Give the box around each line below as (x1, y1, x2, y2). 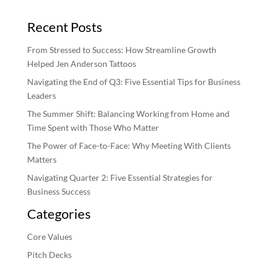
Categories (27, 205, 91, 222)
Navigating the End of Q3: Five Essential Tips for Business (27, 76, 240, 87)
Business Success (27, 186, 90, 196)
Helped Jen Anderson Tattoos (27, 58, 136, 69)
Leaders (27, 90, 56, 101)
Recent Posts (27, 18, 102, 35)
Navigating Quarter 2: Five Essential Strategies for (27, 172, 213, 183)
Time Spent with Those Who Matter (27, 122, 159, 133)
